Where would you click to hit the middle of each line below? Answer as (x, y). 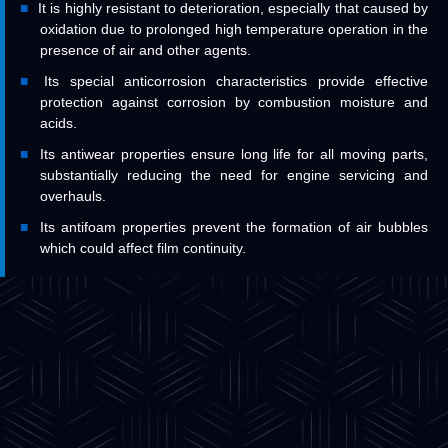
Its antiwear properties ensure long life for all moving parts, (234, 153)
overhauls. (73, 195)
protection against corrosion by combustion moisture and (234, 101)
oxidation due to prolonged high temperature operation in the (234, 28)
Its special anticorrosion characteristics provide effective (236, 80)
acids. (58, 122)
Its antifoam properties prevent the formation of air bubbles (234, 226)
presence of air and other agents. (145, 49)
